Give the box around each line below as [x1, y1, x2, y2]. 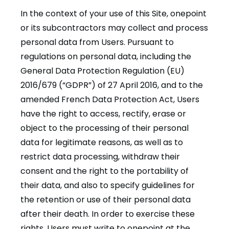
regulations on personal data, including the [20, 51, 191, 62]
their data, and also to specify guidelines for [20, 179, 195, 191]
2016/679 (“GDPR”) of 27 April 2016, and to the [20, 79, 203, 91]
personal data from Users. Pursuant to [20, 36, 174, 48]
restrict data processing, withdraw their [20, 151, 180, 163]
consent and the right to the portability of [20, 165, 189, 177]
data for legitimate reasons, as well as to [20, 136, 183, 148]
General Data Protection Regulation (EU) [20, 65, 185, 77]
